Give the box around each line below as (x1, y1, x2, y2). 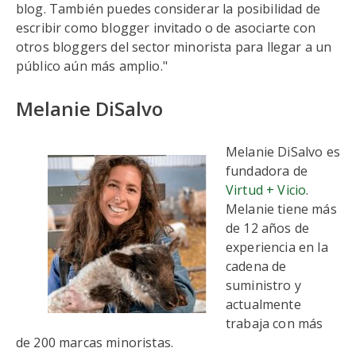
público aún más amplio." (16, 57, 168, 75)
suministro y (226, 277, 301, 294)
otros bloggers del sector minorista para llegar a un (16, 38, 332, 56)
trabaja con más (226, 315, 323, 332)
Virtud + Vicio (226, 181, 307, 199)
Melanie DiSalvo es (226, 143, 340, 161)
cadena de (226, 257, 287, 275)
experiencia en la (226, 238, 328, 256)
